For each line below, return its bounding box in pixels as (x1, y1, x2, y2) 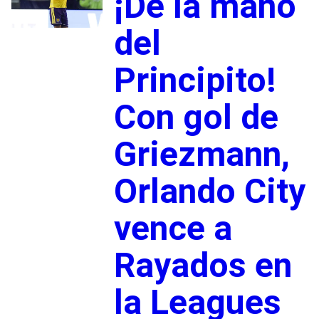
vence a (113, 207, 232, 249)
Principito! (113, 59, 276, 100)
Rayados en (113, 244, 292, 286)
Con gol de (113, 96, 278, 137)
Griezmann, (113, 133, 290, 174)
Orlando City (113, 170, 305, 211)
